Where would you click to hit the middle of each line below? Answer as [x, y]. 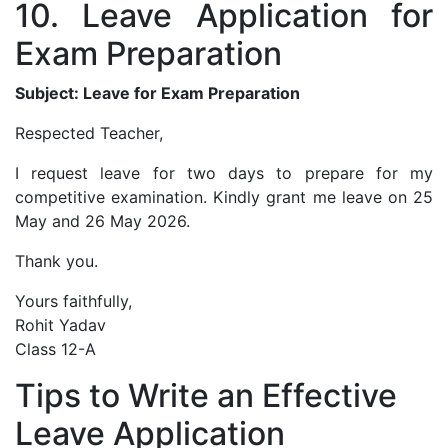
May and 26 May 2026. [102, 220]
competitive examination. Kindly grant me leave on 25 [224, 196]
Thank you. [56, 260]
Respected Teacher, [89, 132]
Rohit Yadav [60, 324]
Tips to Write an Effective [206, 395]
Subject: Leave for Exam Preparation [157, 92]
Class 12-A [55, 348]
